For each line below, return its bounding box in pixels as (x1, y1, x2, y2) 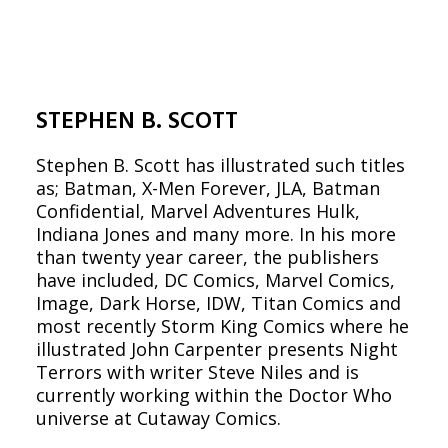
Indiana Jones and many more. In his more (36, 222, 396, 246)
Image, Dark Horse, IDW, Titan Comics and (36, 291, 401, 315)
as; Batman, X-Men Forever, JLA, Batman (36, 176, 380, 200)
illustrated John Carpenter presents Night (36, 337, 398, 361)
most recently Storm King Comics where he (36, 314, 409, 338)
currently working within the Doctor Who (36, 383, 392, 407)
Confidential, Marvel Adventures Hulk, (36, 199, 360, 223)
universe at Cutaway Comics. (36, 406, 281, 430)
